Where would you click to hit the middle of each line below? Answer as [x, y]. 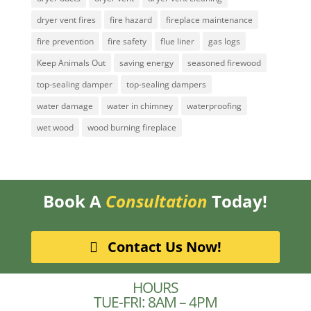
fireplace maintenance [209, 20]
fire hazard [131, 20]
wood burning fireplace [132, 127]
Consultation [157, 201]
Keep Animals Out [71, 63]
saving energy [146, 63]
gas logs [224, 41]
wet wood [55, 127]
